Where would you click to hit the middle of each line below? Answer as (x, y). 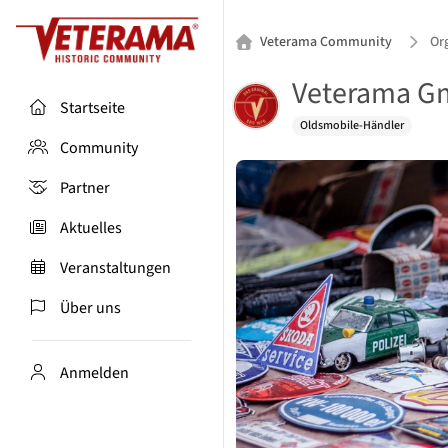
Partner (85, 187)
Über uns (90, 307)
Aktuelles (91, 227)
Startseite (92, 107)
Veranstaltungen (115, 267)
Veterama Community (326, 42)
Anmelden (94, 372)
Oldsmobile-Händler (352, 125)
